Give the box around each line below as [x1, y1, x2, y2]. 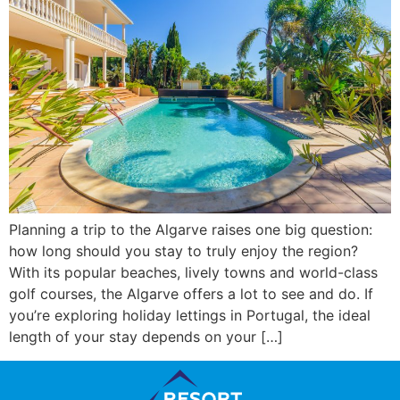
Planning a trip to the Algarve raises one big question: [9, 221, 372, 239]
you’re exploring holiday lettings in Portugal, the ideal [9, 306, 371, 325]
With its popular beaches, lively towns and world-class [9, 263, 378, 282]
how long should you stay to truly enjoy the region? [9, 242, 358, 261]
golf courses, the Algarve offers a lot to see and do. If [9, 285, 373, 304]
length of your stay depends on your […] [9, 328, 283, 346]
